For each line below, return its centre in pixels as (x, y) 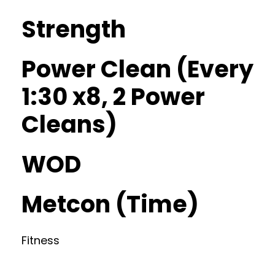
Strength (74, 29)
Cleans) (69, 124)
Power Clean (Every (137, 69)
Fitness (41, 240)
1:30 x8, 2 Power (113, 97)
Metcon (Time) (110, 204)
